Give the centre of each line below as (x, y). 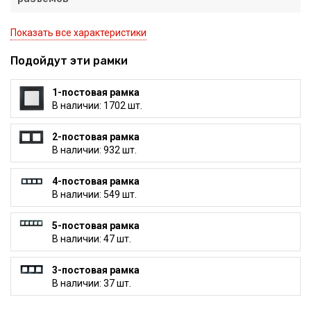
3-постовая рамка (95, 270)
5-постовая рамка (95, 225)
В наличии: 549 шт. (94, 194)
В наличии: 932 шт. (94, 150)
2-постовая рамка (95, 136)
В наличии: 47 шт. (91, 238)
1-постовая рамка (95, 92)
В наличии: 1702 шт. (97, 105)
